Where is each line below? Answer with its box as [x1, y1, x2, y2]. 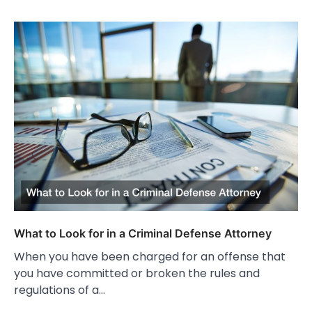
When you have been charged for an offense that [14, 249, 286, 265]
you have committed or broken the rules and [14, 265, 260, 282]
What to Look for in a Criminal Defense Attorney [14, 226, 272, 241]
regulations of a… [14, 282, 105, 299]
